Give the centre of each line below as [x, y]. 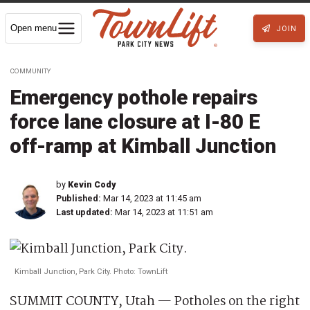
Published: [79, 198]
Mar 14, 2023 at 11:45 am [152, 198]
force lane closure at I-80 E [135, 121]
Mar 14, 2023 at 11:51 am [164, 212]
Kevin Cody [92, 184]
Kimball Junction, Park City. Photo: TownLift [91, 271]
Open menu [34, 28]
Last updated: [84, 212]
